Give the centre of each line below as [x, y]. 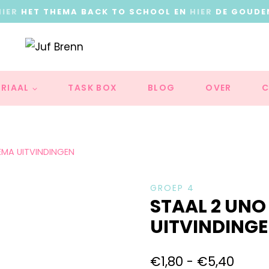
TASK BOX [93, 88]
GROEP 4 [172, 188]
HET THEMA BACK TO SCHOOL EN [104, 11]
